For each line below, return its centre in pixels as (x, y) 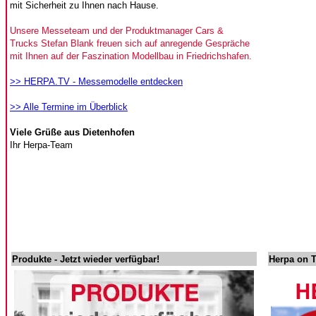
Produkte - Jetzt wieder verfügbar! (86, 259)
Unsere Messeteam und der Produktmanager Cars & (117, 31)
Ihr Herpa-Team (41, 145)
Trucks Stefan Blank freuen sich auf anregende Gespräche (130, 43)
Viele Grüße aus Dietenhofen (72, 132)
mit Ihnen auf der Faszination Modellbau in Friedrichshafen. (131, 56)
